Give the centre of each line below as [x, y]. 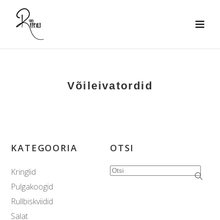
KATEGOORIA [44, 148]
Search [120, 171]
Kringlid [24, 172]
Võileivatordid [110, 86]
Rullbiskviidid [32, 201]
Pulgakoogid [32, 187]
